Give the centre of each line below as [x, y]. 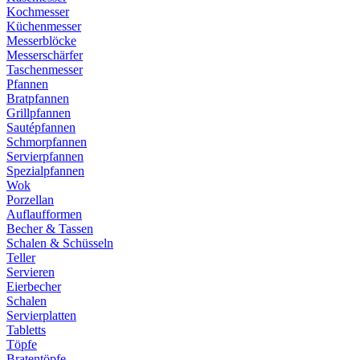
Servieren [31, 272]
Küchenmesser [44, 26]
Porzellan [30, 200]
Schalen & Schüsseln [60, 243]
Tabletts [26, 330]
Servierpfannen [45, 156]
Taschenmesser [45, 70]
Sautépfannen [41, 127]
